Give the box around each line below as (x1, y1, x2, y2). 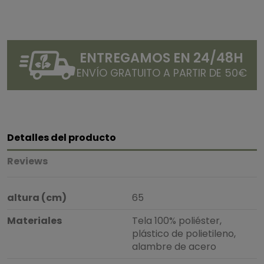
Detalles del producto (7, 130, 116, 144)
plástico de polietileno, (132, 226, 236, 240)
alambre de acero (132, 239, 216, 253)
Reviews (7, 154, 48, 168)
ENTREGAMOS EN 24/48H (80, 48, 243, 68)
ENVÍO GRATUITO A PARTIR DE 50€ (76, 66, 247, 81)
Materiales (7, 213, 62, 227)
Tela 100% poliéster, (132, 213, 222, 227)
